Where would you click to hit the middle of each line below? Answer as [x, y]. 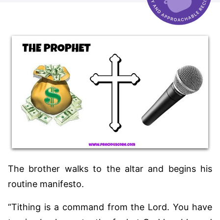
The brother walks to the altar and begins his [110, 168]
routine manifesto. [46, 184]
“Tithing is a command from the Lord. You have [110, 207]
